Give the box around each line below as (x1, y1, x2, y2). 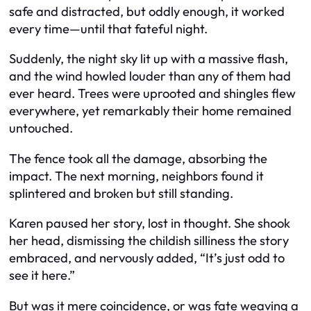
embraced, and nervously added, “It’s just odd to (9, 250, 285, 267)
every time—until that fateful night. (9, 21, 208, 37)
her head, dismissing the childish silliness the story (9, 233, 289, 249)
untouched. (9, 120, 73, 137)
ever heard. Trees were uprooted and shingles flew (9, 85, 296, 102)
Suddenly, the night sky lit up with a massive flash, (9, 51, 288, 67)
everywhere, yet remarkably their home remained (9, 103, 292, 119)
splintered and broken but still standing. (9, 185, 233, 201)
